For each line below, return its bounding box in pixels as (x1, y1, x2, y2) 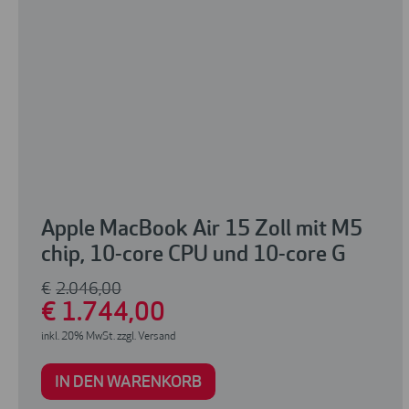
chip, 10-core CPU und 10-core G (41, 245, 346, 267)
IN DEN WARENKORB (55, 374, 202, 393)
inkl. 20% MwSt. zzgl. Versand (41, 331, 175, 343)
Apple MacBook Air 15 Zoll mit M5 (41, 219, 362, 242)
